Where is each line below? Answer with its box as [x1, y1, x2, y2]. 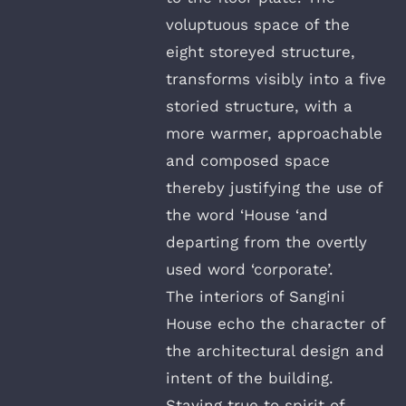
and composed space [166, 150, 330, 169]
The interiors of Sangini [166, 286, 345, 305]
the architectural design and [166, 341, 384, 360]
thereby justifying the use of [166, 178, 382, 197]
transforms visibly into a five [166, 69, 386, 88]
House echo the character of [166, 314, 385, 333]
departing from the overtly [166, 232, 367, 251]
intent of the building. [166, 368, 333, 387]
